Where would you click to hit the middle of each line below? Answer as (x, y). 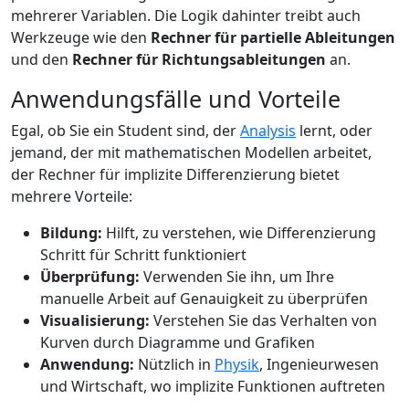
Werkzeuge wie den (81, 37)
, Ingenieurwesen (319, 364)
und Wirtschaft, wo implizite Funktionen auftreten (213, 386)
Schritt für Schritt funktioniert (143, 254)
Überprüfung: (90, 276)
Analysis (268, 130)
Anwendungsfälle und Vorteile (176, 98)
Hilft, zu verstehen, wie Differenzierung (239, 232)
